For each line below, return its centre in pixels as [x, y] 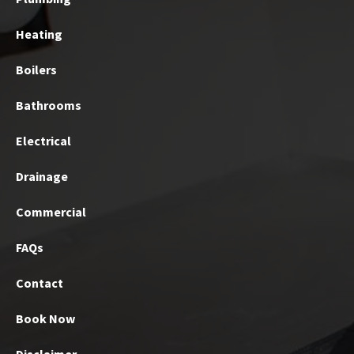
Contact [40, 283]
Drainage [42, 176]
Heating [39, 34]
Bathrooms [49, 105]
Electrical [43, 141]
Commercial [51, 212]
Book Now [45, 318]
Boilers [36, 70]
